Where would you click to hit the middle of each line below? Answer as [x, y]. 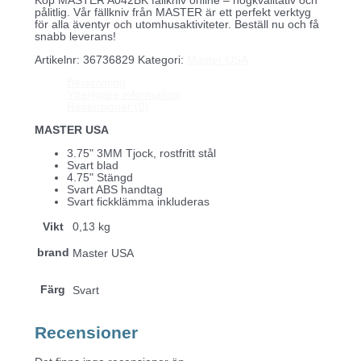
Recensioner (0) [108, 107]
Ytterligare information [123, 95]
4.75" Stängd [100, 177]
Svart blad [92, 165]
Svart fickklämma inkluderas [138, 201]
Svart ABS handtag [114, 189]
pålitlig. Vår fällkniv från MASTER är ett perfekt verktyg [172, 12]
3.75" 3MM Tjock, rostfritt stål [141, 153]
